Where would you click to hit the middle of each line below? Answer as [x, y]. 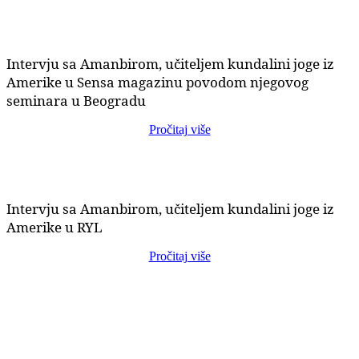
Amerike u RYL [54, 227]
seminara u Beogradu [76, 100]
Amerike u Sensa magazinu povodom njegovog [157, 82]
